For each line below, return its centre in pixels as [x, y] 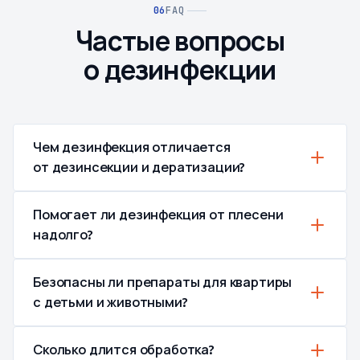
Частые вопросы [180, 42]
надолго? [63, 235]
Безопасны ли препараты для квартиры [163, 282]
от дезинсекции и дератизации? [139, 168]
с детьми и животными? [110, 303]
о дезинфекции [180, 71]
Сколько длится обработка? [124, 350]
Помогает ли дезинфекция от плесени [158, 215]
